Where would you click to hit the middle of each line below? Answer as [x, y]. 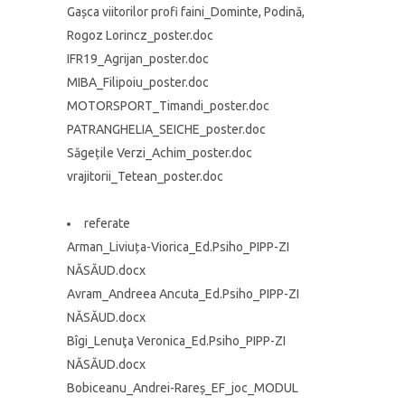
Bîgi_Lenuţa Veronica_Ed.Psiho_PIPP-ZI [176, 341]
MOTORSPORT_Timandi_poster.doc [168, 106]
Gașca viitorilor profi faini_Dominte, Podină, [186, 12]
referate [107, 223]
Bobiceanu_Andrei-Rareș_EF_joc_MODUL [183, 388]
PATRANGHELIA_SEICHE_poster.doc [166, 129]
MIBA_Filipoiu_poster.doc [138, 82]
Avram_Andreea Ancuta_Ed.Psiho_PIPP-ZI [183, 294]
